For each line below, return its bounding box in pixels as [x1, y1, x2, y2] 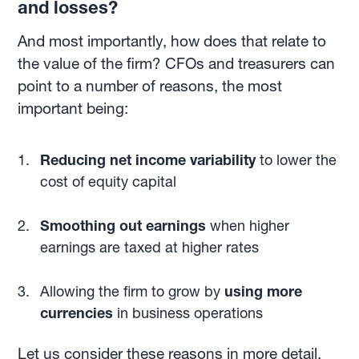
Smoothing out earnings [39, 216, 210, 235]
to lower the [259, 151, 337, 169]
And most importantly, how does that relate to [18, 32, 327, 50]
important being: [18, 99, 133, 118]
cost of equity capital [39, 172, 176, 191]
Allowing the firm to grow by [39, 282, 224, 301]
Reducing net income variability [39, 151, 260, 169]
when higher [209, 216, 289, 235]
